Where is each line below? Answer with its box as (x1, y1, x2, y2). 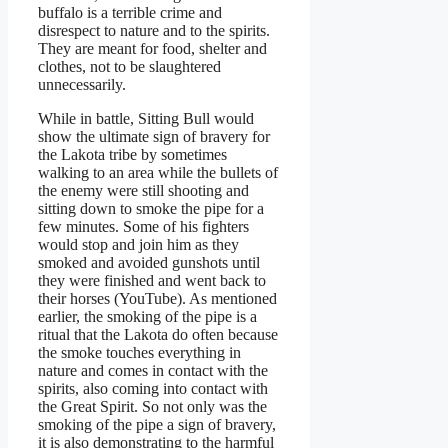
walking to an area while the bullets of (38, 163, 278, 181)
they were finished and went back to (38, 271, 266, 289)
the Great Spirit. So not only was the (38, 397, 267, 415)
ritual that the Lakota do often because (38, 325, 278, 343)
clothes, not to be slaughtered (38, 57, 221, 75)
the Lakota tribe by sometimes (38, 145, 227, 163)
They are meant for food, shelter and (38, 39, 267, 57)
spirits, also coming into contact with (38, 379, 268, 397)
